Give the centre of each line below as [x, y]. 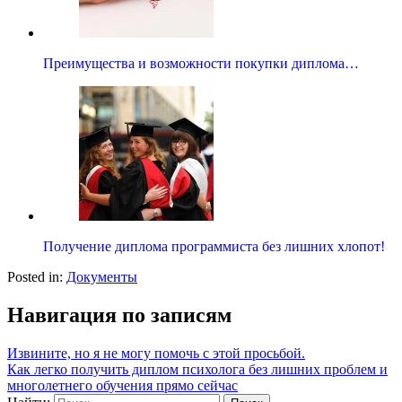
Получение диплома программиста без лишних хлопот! [214, 247]
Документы [102, 277]
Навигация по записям [119, 315]
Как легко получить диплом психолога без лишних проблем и [197, 370]
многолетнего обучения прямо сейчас [122, 386]
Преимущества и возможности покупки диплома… [201, 64]
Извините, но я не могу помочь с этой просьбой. [156, 354]
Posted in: [37, 277]
